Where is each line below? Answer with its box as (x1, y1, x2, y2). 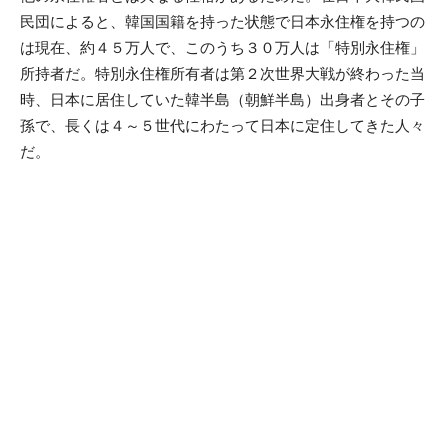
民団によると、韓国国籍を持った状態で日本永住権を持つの (20, 12, 425, 31)
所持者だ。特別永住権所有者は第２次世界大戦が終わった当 (20, 64, 425, 83)
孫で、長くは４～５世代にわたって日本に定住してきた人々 (20, 116, 425, 135)
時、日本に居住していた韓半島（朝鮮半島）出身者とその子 (20, 90, 425, 109)
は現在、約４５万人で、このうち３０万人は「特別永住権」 (20, 38, 425, 57)
